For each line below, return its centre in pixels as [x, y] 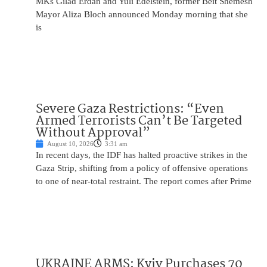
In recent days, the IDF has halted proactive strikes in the [142, 155]
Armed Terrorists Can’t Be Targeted [139, 121]
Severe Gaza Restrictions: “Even [130, 109]
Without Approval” [93, 133]
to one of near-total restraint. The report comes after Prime [144, 181]
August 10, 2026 [70, 144]
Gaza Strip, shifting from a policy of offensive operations [142, 168]
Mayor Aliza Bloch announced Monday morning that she [142, 15]
